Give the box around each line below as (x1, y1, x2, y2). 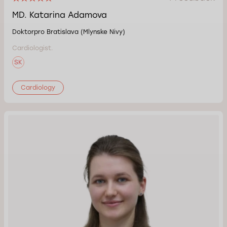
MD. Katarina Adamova (12, 10, 107, 20)
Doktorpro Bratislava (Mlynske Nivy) (12, 28, 125, 35)
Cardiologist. (12, 45, 53, 52)
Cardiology (21, 84, 55, 91)
